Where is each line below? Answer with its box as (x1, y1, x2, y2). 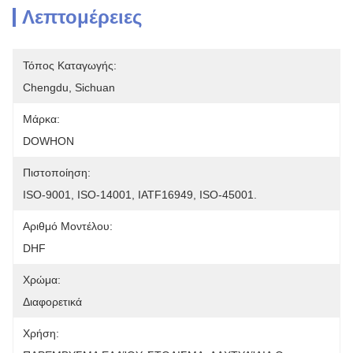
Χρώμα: (23, 273, 61, 286)
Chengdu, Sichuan (23, 81, 115, 94)
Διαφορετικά (23, 295, 82, 308)
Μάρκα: (23, 113, 60, 125)
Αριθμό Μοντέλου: (23, 220, 113, 232)
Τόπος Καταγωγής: (23, 59, 117, 72)
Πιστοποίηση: (23, 166, 91, 179)
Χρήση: (23, 327, 59, 340)
